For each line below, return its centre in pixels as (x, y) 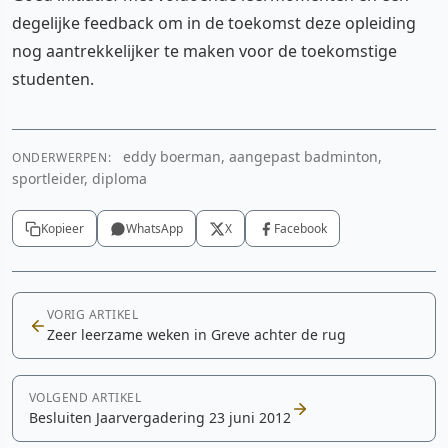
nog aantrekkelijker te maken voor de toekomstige (204, 51)
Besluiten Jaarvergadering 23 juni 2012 (160, 417)
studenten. (53, 79)
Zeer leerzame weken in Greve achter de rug (196, 334)
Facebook (300, 228)
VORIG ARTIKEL (93, 314)
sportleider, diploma (79, 178)
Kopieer (62, 228)
